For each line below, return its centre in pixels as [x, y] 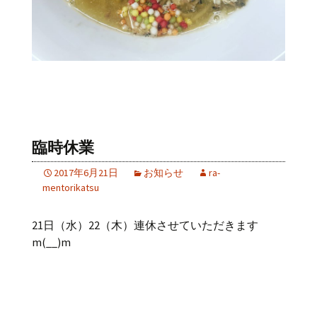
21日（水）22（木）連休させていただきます [145, 225]
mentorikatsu [71, 188]
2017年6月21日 [86, 173]
